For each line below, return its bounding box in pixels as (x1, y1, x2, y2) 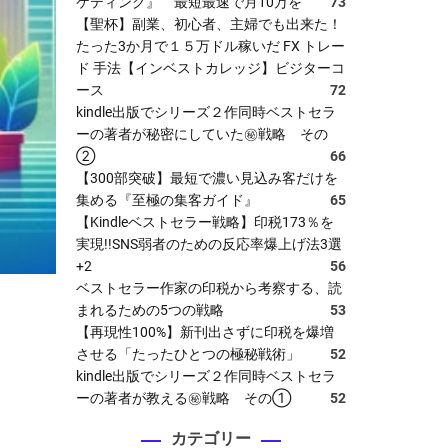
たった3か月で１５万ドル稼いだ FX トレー (76, 37, 345, 54)
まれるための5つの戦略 (76, 301, 224, 318)
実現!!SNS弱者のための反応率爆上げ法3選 (76, 235, 342, 252)
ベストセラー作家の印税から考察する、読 (76, 279, 342, 296)
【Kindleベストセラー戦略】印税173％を (76, 213, 334, 230)
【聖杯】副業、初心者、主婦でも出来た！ (76, 15, 342, 32)
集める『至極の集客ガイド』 (76, 191, 258, 208)
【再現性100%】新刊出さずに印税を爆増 (76, 323, 334, 340)
